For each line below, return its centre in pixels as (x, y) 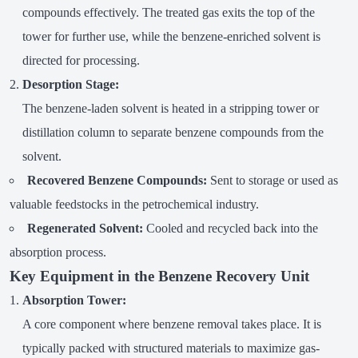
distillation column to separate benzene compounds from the (173, 133)
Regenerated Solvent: (85, 229)
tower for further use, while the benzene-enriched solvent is (171, 37)
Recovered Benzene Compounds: (117, 181)
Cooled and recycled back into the (230, 229)
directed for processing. (81, 61)
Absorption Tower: (74, 300)
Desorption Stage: (70, 85)
